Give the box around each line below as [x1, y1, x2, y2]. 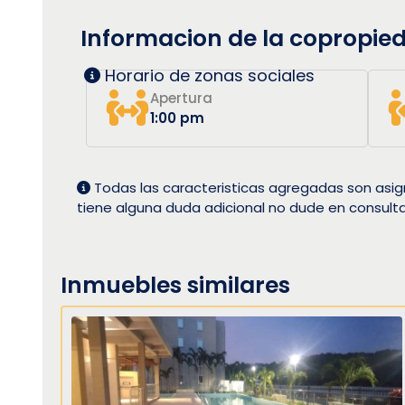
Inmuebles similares [61, 268, 290, 301]
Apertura [150, 88, 212, 108]
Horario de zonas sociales [100, 63, 315, 87]
